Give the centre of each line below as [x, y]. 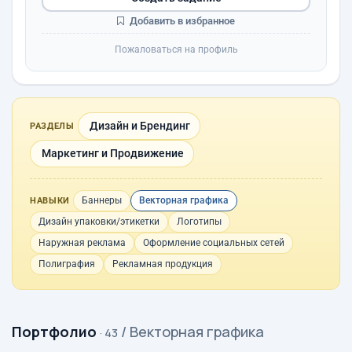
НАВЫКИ [50, 201]
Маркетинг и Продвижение [113, 153]
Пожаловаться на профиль [176, 49]
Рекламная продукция [163, 264]
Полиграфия [67, 264]
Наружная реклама [82, 243]
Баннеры [101, 200]
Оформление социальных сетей [214, 243]
